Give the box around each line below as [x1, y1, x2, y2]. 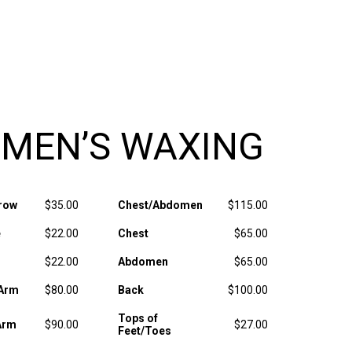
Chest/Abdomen [117, 199, 203, 211]
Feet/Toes [117, 324, 171, 337]
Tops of [117, 312, 158, 324]
